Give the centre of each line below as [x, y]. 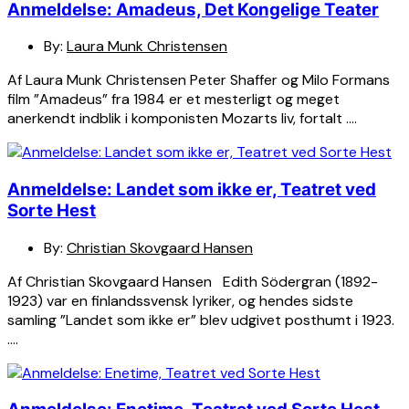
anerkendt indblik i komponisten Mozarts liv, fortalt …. [182, 119]
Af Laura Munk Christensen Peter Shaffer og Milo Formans [199, 80]
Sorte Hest [52, 210]
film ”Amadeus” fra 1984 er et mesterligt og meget [173, 100]
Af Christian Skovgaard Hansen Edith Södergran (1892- [193, 281]
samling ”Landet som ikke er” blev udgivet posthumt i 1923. [201, 320]
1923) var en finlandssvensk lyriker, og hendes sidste [180, 300]
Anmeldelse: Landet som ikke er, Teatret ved [192, 189]
